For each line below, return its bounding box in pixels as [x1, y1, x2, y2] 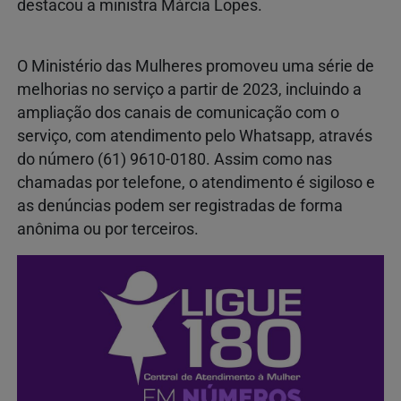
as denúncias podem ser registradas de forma [17, 196, 343, 215]
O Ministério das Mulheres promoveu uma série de [17, 56, 374, 75]
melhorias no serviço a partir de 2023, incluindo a [17, 80, 362, 98]
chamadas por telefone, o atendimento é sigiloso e [17, 173, 375, 192]
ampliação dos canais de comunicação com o [17, 103, 339, 122]
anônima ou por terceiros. [17, 219, 199, 238]
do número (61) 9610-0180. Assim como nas [17, 149, 332, 168]
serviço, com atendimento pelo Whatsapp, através [17, 126, 372, 145]
